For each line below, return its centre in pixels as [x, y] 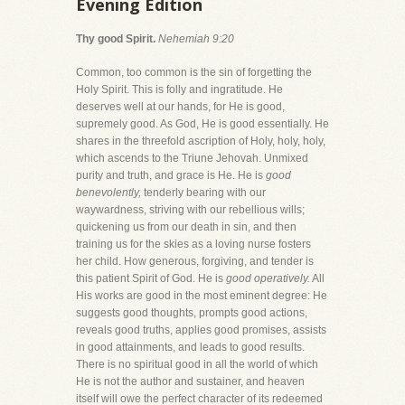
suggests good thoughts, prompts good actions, [192, 312]
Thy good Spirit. [116, 38]
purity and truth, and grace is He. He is [171, 175]
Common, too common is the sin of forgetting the [194, 72]
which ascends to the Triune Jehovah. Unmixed [192, 158]
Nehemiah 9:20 [196, 38]
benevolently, [108, 192]
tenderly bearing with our [203, 192]
